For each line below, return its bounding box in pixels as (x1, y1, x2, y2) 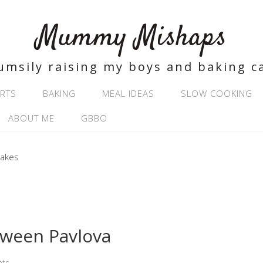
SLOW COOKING (181, 87, 252, 99)
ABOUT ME (8, 112, 55, 124)
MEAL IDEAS (102, 87, 154, 99)
